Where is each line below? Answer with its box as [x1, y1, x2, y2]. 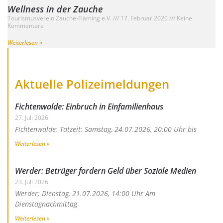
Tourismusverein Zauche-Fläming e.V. [7, 13, 113, 22]
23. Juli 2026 [14, 178, 48, 187]
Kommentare [7, 21, 44, 30]
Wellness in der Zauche [7, 2, 103, 15]
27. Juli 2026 [14, 113, 48, 122]
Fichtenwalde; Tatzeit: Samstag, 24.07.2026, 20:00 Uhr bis [14, 124, 197, 134]
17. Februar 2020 [119, 13, 169, 22]
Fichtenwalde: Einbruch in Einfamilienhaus [14, 101, 163, 112]
